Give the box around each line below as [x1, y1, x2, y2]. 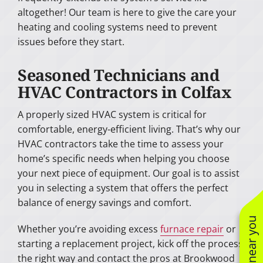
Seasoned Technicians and [17, 64, 220, 86]
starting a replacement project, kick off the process [17, 237, 243, 250]
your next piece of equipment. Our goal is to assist [17, 166, 240, 180]
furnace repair [160, 222, 224, 235]
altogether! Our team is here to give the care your [17, 6, 237, 19]
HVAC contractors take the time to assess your [17, 137, 224, 150]
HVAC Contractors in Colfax [17, 81, 231, 103]
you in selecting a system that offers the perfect [17, 181, 228, 194]
